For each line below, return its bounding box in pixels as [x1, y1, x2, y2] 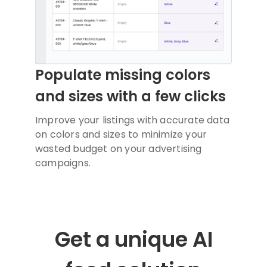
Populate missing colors [35, 65, 210, 85]
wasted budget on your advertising [35, 142, 202, 156]
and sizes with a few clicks [35, 86, 226, 107]
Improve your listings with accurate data [35, 113, 230, 128]
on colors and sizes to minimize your [35, 128, 207, 142]
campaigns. [35, 156, 91, 170]
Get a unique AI [54, 225, 213, 254]
